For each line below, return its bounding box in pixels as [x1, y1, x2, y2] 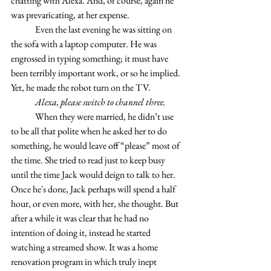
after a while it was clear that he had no [11, 212, 151, 224]
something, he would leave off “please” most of [11, 139, 181, 152]
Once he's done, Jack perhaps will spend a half [11, 183, 177, 195]
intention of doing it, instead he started [11, 226, 152, 239]
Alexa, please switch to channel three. [35, 96, 165, 108]
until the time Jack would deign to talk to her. [11, 168, 177, 181]
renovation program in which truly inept [11, 255, 158, 268]
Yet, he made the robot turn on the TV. [11, 81, 151, 94]
